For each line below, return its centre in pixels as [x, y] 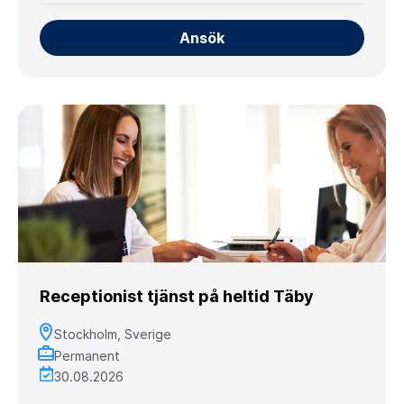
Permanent [87, 355]
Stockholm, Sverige [113, 334]
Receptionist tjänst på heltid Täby [177, 296]
